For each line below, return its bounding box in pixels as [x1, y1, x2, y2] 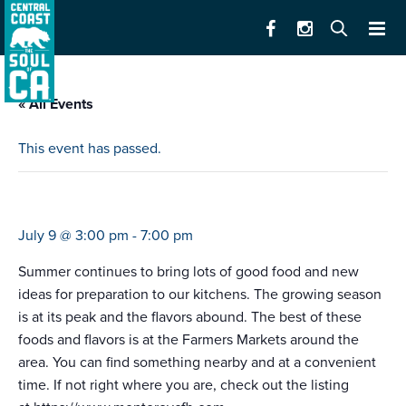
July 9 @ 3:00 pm [18, 227, 129, 246]
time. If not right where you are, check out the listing [18, 376, 349, 395]
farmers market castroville [18, 192, 240, 219]
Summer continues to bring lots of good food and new [18, 263, 359, 282]
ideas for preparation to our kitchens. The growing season [18, 285, 382, 304]
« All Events [18, 95, 93, 114]
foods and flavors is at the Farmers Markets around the [18, 331, 359, 350]
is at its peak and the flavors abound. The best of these [18, 308, 362, 327]
